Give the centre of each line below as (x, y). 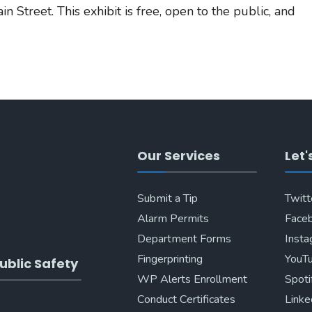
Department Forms (184, 239)
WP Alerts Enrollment (192, 279)
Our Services (178, 156)
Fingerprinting (170, 259)
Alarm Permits (173, 219)
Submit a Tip (167, 198)
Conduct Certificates (186, 299)
